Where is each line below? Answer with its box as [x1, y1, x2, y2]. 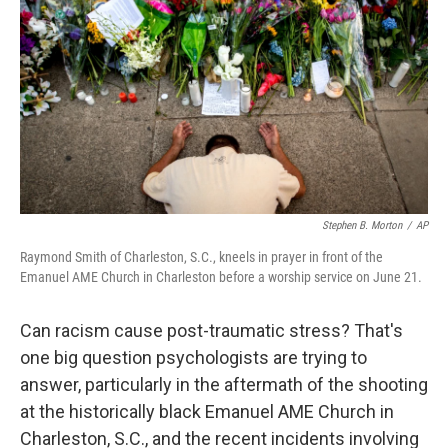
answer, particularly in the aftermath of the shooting [20, 374, 428, 396]
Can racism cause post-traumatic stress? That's [20, 320, 403, 342]
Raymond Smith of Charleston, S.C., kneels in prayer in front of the [20, 249, 383, 266]
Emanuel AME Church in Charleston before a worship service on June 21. [20, 269, 422, 286]
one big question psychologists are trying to [20, 347, 367, 369]
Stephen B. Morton [322, 219, 402, 233]
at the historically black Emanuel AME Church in [20, 401, 394, 423]
